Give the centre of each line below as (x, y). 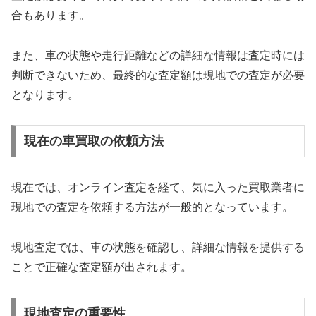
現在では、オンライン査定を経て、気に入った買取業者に (158, 188)
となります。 (45, 95)
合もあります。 (51, 15)
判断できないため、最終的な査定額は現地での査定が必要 (158, 75)
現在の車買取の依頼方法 (93, 141)
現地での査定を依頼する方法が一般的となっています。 (152, 207)
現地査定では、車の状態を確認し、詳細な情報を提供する (158, 247)
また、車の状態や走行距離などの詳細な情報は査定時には (158, 55)
